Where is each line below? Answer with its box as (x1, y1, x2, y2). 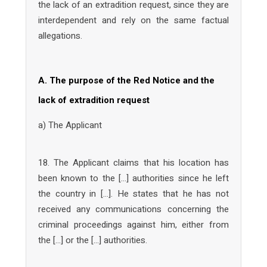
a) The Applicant (38, 119, 102, 132)
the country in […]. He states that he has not (38, 187, 229, 200)
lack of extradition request (38, 95, 150, 105)
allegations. (38, 29, 82, 42)
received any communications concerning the (38, 202, 229, 216)
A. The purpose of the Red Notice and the (38, 75, 215, 86)
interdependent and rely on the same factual (38, 13, 229, 27)
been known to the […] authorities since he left (38, 171, 229, 185)
